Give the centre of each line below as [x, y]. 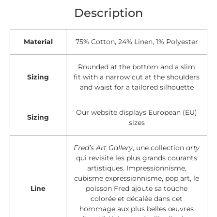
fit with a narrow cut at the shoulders [137, 77]
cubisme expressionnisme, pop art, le [137, 178]
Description [108, 12]
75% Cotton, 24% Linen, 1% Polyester [137, 42]
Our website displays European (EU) [137, 113]
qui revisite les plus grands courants [137, 158]
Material [38, 42]
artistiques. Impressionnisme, [137, 168]
